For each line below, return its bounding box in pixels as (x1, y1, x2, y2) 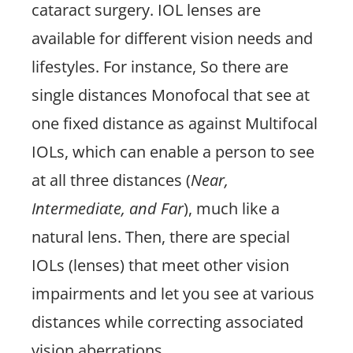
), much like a (184, 198, 280, 219)
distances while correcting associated (32, 311, 303, 333)
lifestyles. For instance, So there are (32, 56, 288, 77)
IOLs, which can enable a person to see (32, 141, 314, 162)
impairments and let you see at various (32, 283, 314, 304)
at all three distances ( (32, 169, 191, 191)
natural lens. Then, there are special (32, 226, 290, 247)
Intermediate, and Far (32, 198, 184, 219)
